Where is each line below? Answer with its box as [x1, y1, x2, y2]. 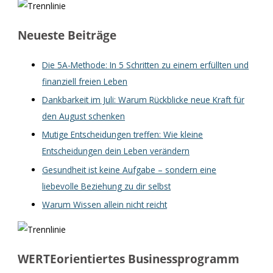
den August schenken [42, 110, 126, 122]
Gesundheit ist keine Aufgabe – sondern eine [42, 163, 217, 175]
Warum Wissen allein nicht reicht [42, 199, 168, 211]
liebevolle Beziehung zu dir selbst [42, 180, 171, 192]
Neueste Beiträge [18, 27, 117, 43]
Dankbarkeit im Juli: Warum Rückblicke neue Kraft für [42, 93, 245, 105]
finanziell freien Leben [42, 75, 128, 87]
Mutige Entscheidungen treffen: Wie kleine [42, 129, 204, 141]
